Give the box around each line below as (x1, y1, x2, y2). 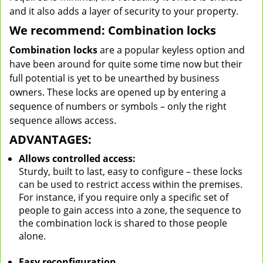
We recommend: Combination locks (9, 22, 216, 38)
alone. (19, 230, 46, 242)
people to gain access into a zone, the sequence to (19, 204, 241, 217)
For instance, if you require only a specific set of (19, 191, 228, 204)
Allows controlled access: (19, 152, 136, 165)
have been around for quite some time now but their (9, 58, 242, 70)
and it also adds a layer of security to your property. (9, 5, 238, 18)
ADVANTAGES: (9, 131, 92, 147)
